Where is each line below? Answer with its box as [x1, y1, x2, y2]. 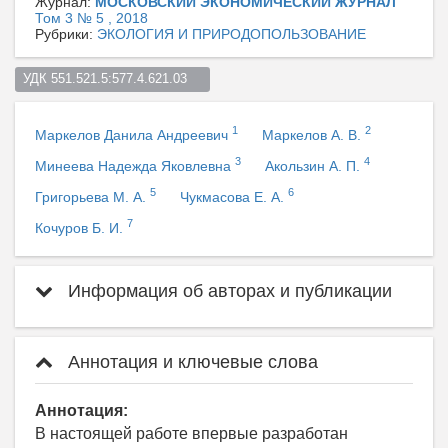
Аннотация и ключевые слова [63, 351, 318, 372]
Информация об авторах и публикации [63, 280, 392, 301]
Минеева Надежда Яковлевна [35, 157, 235, 174]
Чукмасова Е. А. [180, 188, 288, 205]
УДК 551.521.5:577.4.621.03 [22, 71, 203, 86]
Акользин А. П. [265, 157, 364, 174]
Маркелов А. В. [262, 126, 365, 143]
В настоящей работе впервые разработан [35, 424, 348, 442]
